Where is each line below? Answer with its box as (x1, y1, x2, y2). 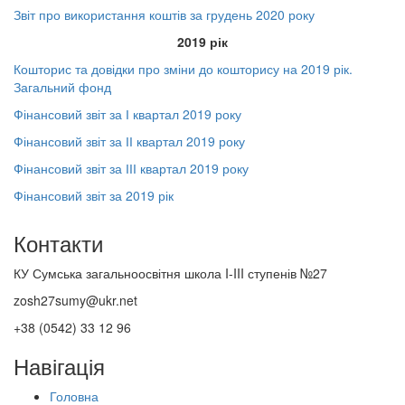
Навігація (14, 350, 105, 381)
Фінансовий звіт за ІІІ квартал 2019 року (14, 159, 249, 177)
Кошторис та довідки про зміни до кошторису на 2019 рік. (14, 60, 353, 78)
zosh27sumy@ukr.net (14, 291, 137, 309)
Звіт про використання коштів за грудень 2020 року (14, 5, 318, 24)
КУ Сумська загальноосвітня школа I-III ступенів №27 (14, 264, 327, 282)
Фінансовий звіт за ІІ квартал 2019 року (14, 132, 245, 150)
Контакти (14, 227, 103, 259)
